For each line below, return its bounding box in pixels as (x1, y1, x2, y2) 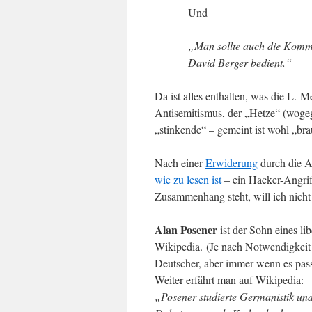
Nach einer (155, 155, 205, 170)
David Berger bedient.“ (188, 55, 292, 70)
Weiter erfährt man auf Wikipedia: (155, 272, 304, 287)
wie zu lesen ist (155, 172, 221, 187)
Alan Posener (155, 221, 217, 237)
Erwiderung (205, 155, 258, 170)
